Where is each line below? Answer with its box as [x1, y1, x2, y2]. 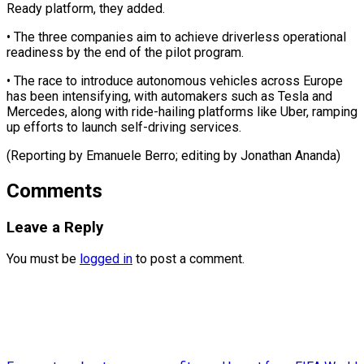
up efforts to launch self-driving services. [6, 119, 241, 135]
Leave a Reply [6, 218, 103, 236]
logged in [80, 251, 132, 267]
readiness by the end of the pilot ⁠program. [6, 44, 244, 60]
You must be [6, 251, 80, 267]
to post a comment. [132, 251, 245, 267]
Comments [6, 179, 102, 202]
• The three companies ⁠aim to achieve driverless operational [6, 28, 346, 45]
